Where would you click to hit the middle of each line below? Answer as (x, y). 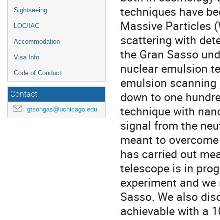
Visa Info (27, 57)
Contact (24, 94)
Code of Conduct (38, 73)
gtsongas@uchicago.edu (62, 109)
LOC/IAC (27, 26)
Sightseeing (30, 10)
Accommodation (37, 41)
